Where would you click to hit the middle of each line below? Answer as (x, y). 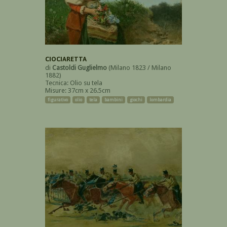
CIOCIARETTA (66, 59)
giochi (136, 100)
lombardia (160, 100)
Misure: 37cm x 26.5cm (78, 91)
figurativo (58, 100)
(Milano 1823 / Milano (139, 68)
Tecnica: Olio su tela (74, 83)
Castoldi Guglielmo (80, 68)
